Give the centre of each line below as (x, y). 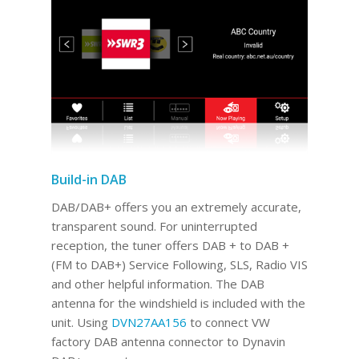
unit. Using (81, 322)
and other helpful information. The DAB (157, 283)
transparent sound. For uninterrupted (154, 226)
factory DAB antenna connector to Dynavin (168, 341)
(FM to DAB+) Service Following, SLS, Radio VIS (179, 264)
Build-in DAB (89, 180)
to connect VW (228, 322)
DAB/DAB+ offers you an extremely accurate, (176, 206)
